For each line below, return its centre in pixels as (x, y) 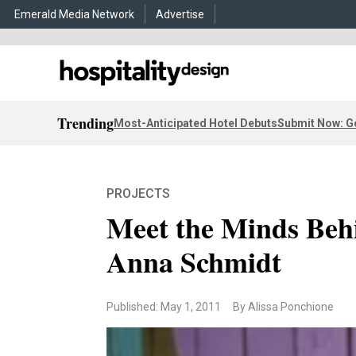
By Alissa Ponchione (284, 307)
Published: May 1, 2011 (164, 307)
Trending (85, 123)
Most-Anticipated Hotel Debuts (195, 123)
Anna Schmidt (194, 261)
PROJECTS (139, 193)
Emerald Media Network (74, 14)
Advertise (180, 14)
